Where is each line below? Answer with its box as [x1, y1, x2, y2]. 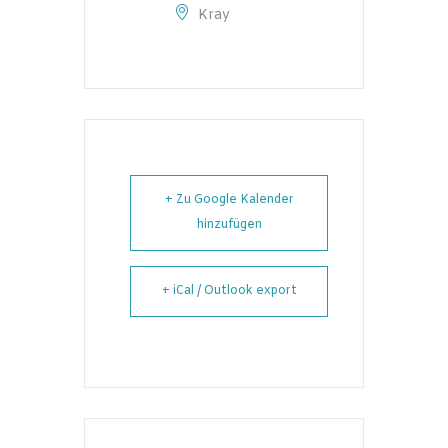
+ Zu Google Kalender [164, 191, 294, 208]
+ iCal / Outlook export [161, 282, 297, 299]
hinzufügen [196, 216, 262, 233]
